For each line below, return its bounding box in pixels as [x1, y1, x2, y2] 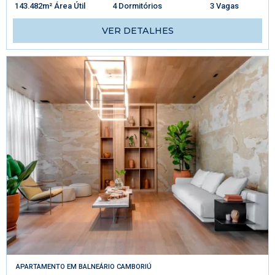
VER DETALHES [101, 25, 174, 36]
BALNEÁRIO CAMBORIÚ [79, 262, 152, 271]
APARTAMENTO [16, 262, 65, 271]
